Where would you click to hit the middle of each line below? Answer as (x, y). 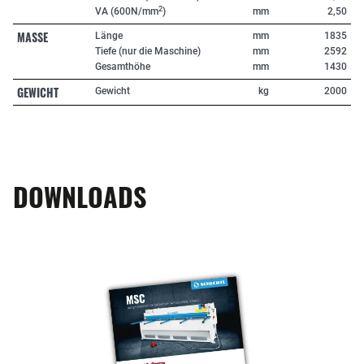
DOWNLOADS (80, 197)
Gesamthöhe (123, 66)
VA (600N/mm (127, 12)
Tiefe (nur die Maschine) (148, 51)
